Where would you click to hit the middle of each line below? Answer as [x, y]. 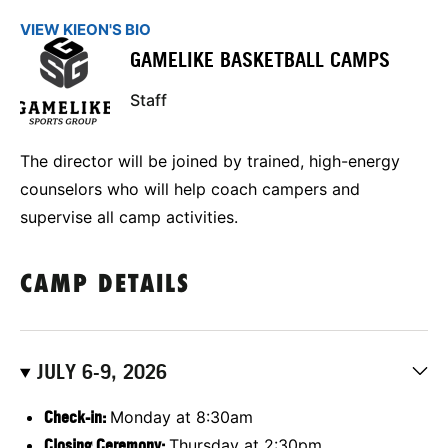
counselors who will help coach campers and [190, 188]
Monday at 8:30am [181, 416]
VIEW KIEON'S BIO [85, 29]
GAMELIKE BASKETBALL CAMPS [260, 60]
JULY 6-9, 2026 [101, 371]
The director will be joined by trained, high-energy [210, 160]
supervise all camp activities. [129, 216]
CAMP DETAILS [105, 285]
